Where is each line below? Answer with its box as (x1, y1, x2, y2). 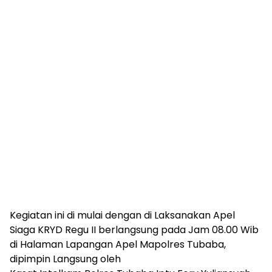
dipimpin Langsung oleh (10, 251, 121, 266)
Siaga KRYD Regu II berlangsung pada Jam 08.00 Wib (10, 222, 259, 237)
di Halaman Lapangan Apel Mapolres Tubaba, (10, 237, 226, 251)
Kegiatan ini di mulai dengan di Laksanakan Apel (10, 208, 235, 222)
